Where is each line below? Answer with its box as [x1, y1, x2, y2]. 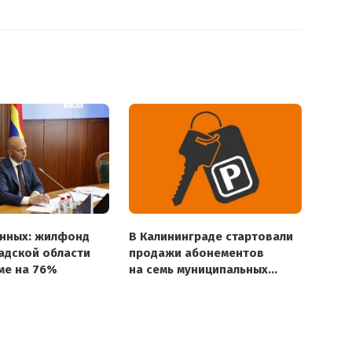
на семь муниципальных [129, 262, 268, 277]
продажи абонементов [129, 245, 264, 260]
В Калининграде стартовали [129, 229, 293, 244]
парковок [129, 278, 185, 293]
